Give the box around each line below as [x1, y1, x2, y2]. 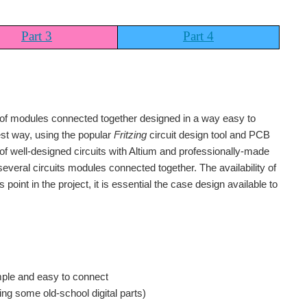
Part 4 [183, 28, 214, 43]
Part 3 [21, 28, 52, 43]
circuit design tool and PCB [147, 128, 270, 140]
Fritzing [114, 128, 147, 140]
